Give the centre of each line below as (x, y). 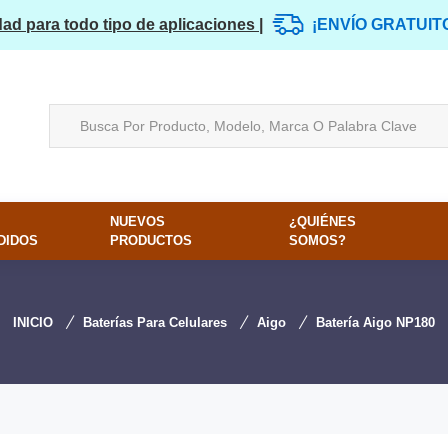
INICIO (33, 322)
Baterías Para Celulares (155, 322)
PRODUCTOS (150, 240)
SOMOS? (318, 240)
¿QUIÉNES (323, 221)
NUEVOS (137, 221)
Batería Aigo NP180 (375, 322)
